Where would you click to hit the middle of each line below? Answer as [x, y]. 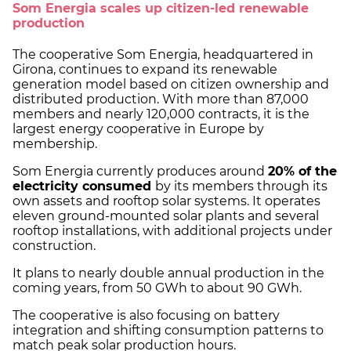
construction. [56, 245]
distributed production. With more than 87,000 [161, 99]
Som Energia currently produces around [140, 171]
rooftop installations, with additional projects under [172, 230]
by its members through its [241, 186]
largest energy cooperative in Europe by [138, 128]
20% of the [302, 171]
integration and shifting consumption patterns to [168, 330]
